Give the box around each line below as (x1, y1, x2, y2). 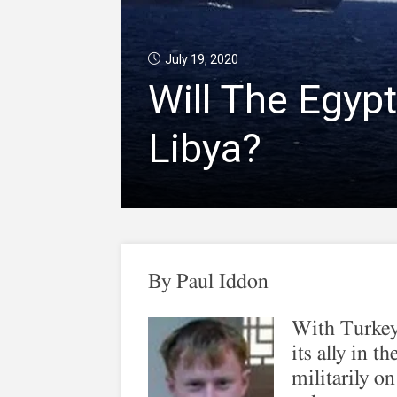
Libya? (148, 125, 261, 172)
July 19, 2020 (165, 52, 238, 66)
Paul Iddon (176, 271, 269, 292)
